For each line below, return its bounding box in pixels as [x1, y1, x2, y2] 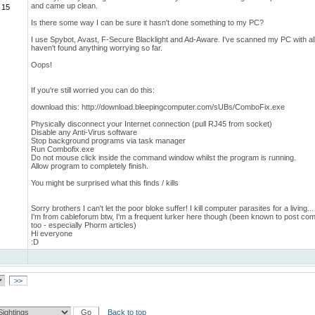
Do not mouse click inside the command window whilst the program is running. [31, 153, 296, 162]
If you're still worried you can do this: [31, 86, 155, 94]
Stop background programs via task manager [31, 136, 186, 145]
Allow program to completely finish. [31, 162, 148, 170]
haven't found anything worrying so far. [31, 44, 162, 52]
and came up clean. [31, 1, 98, 10]
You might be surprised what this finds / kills [31, 179, 179, 187]
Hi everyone [31, 229, 72, 238]
